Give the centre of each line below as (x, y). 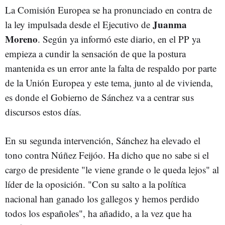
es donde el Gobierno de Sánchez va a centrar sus (99, 97)
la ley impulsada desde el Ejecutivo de (79, 24)
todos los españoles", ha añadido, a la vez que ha (98, 213)
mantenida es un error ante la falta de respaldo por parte (111, 68)
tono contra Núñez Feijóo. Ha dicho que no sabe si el (107, 155)
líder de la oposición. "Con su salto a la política (95, 184)
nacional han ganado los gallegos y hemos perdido (102, 199)
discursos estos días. (46, 112)
